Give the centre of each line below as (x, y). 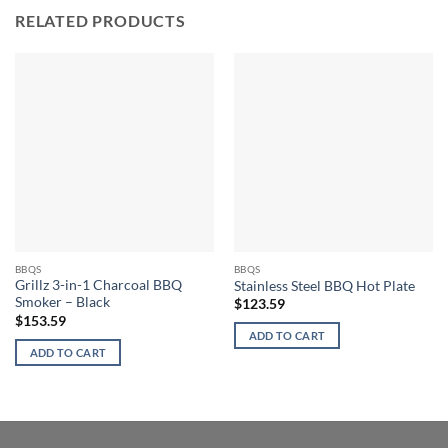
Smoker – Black (62, 302)
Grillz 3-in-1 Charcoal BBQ (98, 285)
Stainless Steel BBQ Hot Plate (324, 285)
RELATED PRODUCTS (100, 20)
